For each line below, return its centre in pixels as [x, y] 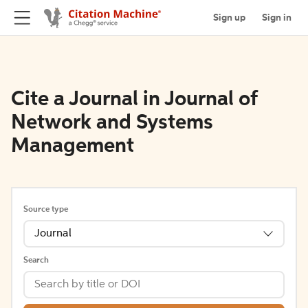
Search [36, 261]
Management [73, 146]
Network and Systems [112, 123]
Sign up [229, 18]
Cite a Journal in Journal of [134, 100]
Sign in [277, 18]
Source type [46, 210]
